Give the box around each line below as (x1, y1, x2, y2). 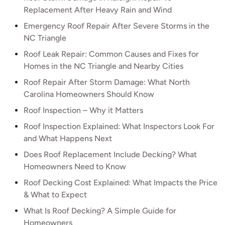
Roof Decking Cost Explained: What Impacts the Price (24, 178, 217, 187)
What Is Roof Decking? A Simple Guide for (24, 206, 176, 215)
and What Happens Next (24, 134, 112, 143)
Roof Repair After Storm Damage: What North (24, 77, 190, 87)
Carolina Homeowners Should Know (24, 89, 154, 99)
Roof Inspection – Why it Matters (24, 105, 143, 115)
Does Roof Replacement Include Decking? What (24, 150, 197, 159)
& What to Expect (24, 190, 87, 199)
